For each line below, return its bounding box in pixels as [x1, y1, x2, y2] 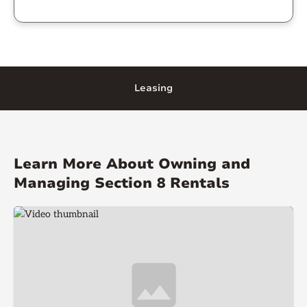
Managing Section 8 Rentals [14, 173, 230, 193]
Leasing [134, 81, 173, 95]
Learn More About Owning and [14, 153, 250, 173]
